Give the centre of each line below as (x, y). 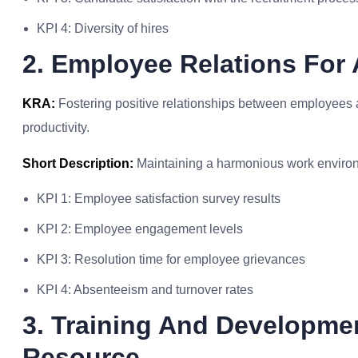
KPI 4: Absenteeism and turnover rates (145, 290)
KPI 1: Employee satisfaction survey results (159, 199)
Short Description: (78, 163)
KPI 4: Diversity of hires (103, 28)
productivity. (56, 127)
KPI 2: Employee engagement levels (140, 229)
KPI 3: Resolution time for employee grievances (171, 259)
